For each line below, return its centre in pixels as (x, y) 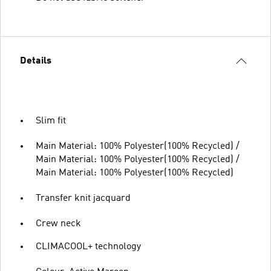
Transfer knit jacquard (83, 198)
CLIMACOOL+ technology (88, 247)
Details (36, 61)
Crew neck (58, 224)
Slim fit (51, 121)
